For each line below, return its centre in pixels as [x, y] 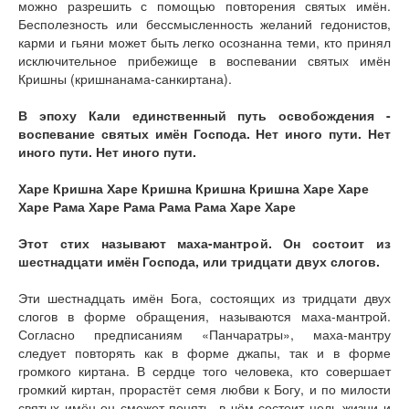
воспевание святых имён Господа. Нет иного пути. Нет [204, 133]
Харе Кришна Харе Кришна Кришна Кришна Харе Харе [194, 188]
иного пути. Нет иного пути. [107, 152]
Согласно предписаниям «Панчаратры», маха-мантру [204, 334]
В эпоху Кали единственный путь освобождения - [204, 115]
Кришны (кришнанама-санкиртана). [125, 79]
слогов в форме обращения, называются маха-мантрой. [204, 316]
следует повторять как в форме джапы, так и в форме [204, 352]
